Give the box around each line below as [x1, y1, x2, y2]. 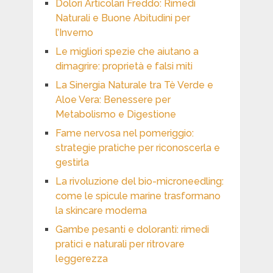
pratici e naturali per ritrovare [55, 238, 185, 250]
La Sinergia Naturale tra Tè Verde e [55, 79, 213, 91]
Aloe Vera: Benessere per [55, 93, 171, 105]
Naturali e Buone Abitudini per [55, 12, 190, 24]
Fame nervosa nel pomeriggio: [55, 127, 194, 139]
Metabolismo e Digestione [55, 108, 176, 120]
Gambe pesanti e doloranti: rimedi [55, 223, 209, 235]
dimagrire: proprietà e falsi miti [55, 60, 193, 72]
